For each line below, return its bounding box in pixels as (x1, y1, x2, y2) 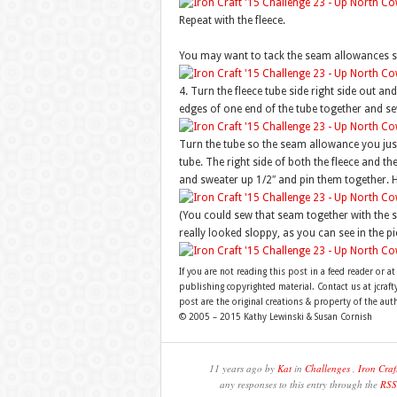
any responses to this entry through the (219, 378, 380, 391)
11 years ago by (209, 362, 277, 375)
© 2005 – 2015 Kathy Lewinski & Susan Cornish (178, 312, 372, 322)
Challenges (305, 362, 350, 375)
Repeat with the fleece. (178, 14, 285, 27)
